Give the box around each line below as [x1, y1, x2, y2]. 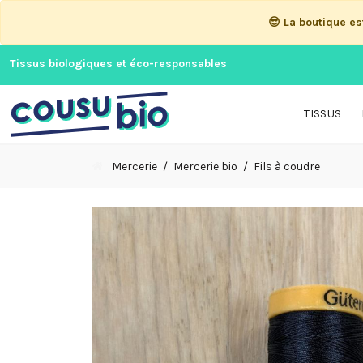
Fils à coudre [254, 160, 321, 173]
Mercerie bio [173, 160, 238, 173]
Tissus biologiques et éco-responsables [10, 57, 227, 70]
